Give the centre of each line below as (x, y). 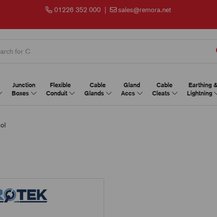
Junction (24, 85)
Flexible (60, 85)
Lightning (200, 93)
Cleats (162, 93)
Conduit (57, 93)
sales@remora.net (145, 10)
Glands (95, 93)
